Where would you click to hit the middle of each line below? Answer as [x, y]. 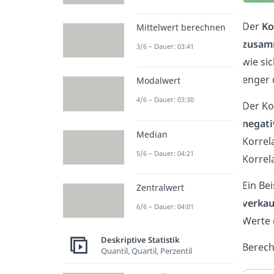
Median [152, 134]
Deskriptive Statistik [140, 239]
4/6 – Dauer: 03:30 [165, 100]
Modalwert [158, 81]
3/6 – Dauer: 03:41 [165, 46]
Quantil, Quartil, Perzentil [146, 250]
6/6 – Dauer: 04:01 [165, 206]
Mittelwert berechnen [181, 28]
